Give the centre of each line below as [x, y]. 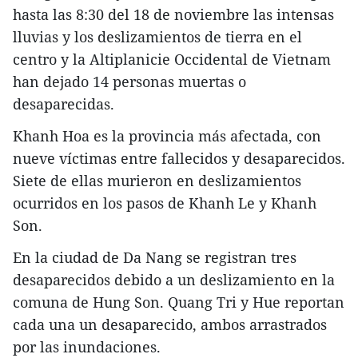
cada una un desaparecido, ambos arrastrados [170, 324]
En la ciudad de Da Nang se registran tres [155, 257]
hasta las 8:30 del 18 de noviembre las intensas [173, 14]
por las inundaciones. [87, 346]
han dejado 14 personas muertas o [129, 81]
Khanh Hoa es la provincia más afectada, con [167, 135]
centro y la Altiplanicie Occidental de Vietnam [172, 59]
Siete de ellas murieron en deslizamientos [157, 180]
